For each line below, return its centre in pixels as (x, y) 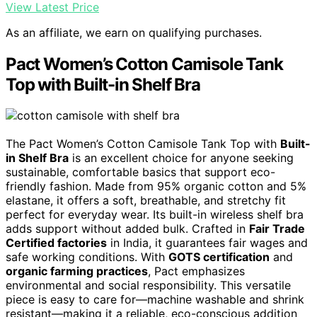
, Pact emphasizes (196, 271)
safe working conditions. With (87, 257)
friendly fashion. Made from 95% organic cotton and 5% (156, 186)
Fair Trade (277, 229)
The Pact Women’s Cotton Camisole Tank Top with (143, 144)
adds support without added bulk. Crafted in (127, 229)
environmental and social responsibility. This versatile (148, 286)
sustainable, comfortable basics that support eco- (140, 172)
